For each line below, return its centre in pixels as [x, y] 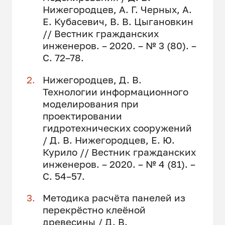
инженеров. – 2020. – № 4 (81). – [119, 164]
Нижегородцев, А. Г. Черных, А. [117, 10]
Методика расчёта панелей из [114, 197]
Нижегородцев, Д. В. [92, 79]
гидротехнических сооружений [117, 128]
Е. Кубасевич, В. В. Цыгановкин [118, 22]
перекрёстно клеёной [94, 209]
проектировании [82, 116]
